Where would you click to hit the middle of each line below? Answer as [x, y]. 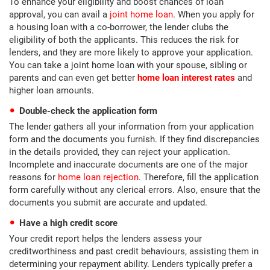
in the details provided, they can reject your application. [120, 152]
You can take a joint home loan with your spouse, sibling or [128, 65]
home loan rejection [98, 177]
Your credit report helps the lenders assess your [105, 239]
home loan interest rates [186, 78]
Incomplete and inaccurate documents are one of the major [128, 165]
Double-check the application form [88, 111]
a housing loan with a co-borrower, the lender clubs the [119, 27]
